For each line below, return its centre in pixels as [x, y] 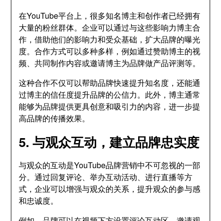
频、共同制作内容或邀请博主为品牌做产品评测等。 [110, 63]
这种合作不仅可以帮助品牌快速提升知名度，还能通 [110, 83]
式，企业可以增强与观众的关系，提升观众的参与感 [110, 189]
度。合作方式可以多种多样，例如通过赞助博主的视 [110, 51]
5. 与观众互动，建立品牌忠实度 [109, 142]
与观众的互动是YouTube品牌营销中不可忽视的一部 [110, 165]
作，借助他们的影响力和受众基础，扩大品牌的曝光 [110, 39]
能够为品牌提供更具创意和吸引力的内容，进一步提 [110, 106]
